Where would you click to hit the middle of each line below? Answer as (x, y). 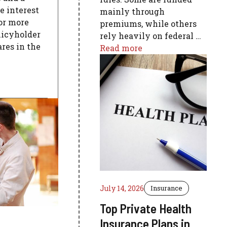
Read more (121, 48)
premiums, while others (148, 24)
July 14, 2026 (122, 188)
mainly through (133, 11)
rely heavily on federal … (151, 36)
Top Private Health (146, 208)
